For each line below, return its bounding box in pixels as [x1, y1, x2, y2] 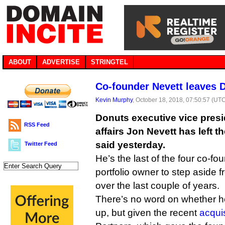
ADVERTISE [42, 58, 80, 66]
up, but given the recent [95, 207, 199, 218]
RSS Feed [24, 122, 50, 128]
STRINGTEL [91, 58, 128, 66]
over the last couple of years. [95, 180, 219, 191]
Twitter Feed [25, 141, 57, 147]
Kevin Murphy [95, 96, 133, 103]
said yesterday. [95, 140, 165, 150]
